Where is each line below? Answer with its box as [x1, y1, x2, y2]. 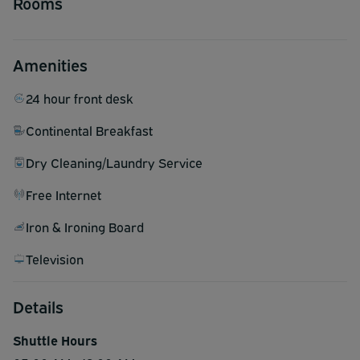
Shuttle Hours [13, 330, 97, 349]
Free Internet [26, 185, 101, 203]
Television [26, 249, 84, 268]
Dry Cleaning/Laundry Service [26, 153, 202, 171]
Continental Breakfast [26, 121, 153, 139]
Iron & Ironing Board [26, 217, 144, 235]
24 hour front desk [26, 88, 133, 107]
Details [13, 294, 63, 317]
